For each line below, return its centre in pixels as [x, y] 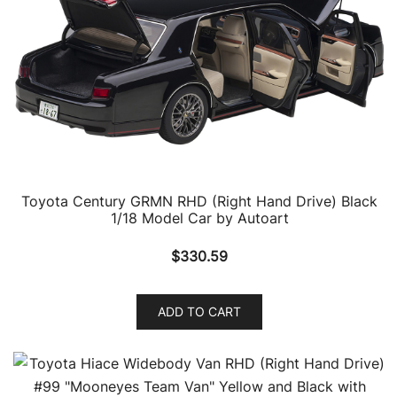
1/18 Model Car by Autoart [199, 218]
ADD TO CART [199, 311]
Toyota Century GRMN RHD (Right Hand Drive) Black [199, 201]
